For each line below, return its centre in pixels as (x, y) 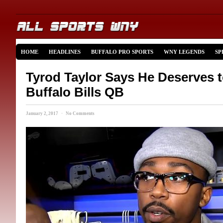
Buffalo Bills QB (75, 92)
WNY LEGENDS (184, 52)
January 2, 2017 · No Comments (60, 113)
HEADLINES (65, 52)
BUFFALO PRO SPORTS (122, 52)
